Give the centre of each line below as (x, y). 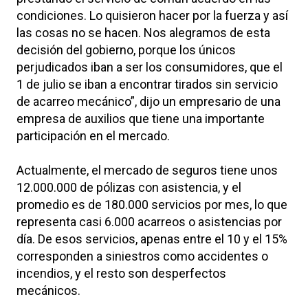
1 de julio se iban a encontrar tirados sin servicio (147, 84)
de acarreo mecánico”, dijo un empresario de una (148, 101)
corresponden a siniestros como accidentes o (142, 256)
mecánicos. (48, 290)
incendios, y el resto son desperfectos (121, 273)
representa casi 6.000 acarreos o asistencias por (149, 221)
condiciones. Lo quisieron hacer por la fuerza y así (152, 15)
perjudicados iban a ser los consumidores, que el (150, 67)
